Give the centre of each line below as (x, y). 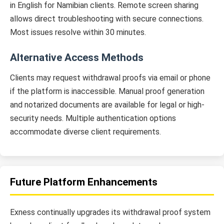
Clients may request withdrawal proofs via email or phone (110, 78)
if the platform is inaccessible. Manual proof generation (107, 91)
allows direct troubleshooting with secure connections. (107, 19)
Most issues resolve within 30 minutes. (78, 32)
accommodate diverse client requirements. (85, 132)
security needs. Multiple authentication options (93, 118)
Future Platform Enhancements (84, 182)
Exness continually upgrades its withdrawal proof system (110, 212)
